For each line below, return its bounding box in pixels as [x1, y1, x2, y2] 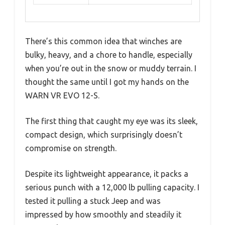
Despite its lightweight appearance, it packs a [25, 169, 188, 179]
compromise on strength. [25, 144, 117, 153]
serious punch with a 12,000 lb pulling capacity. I [25, 183, 199, 192]
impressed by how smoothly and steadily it [25, 210, 181, 219]
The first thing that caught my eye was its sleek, [25, 117, 198, 126]
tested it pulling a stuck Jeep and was [25, 196, 161, 206]
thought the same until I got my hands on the [25, 77, 189, 87]
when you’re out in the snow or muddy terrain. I [25, 64, 196, 73]
